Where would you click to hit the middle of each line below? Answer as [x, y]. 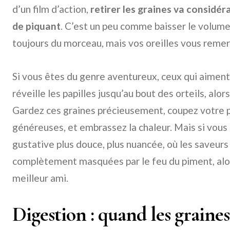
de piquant [36, 26]
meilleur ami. [40, 178]
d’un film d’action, [51, 9]
